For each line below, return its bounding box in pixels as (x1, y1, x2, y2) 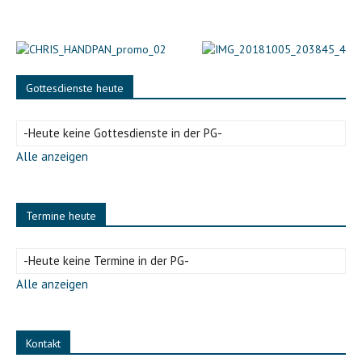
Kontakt (26, 336, 61, 351)
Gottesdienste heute (26, 81, 124, 95)
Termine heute (26, 208, 96, 223)
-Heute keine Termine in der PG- (23, 253, 189, 268)
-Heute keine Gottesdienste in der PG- (23, 125, 222, 141)
